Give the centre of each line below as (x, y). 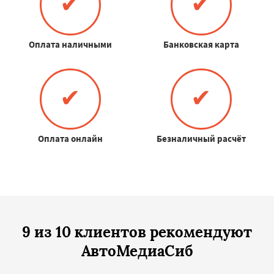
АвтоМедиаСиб (137, 251)
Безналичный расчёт (201, 138)
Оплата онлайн (70, 138)
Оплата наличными (70, 44)
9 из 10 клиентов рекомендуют (137, 232)
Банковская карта (201, 44)
